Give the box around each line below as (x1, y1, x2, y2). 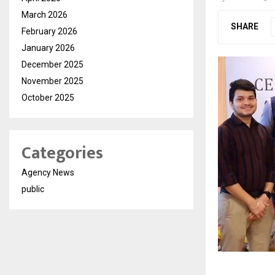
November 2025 (21, 76, 83, 86)
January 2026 (21, 43, 75, 53)
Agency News (21, 168, 74, 177)
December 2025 (21, 60, 83, 69)
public (21, 184, 44, 194)
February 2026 (21, 26, 77, 36)
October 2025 (21, 93, 74, 103)
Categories (21, 139, 103, 168)
